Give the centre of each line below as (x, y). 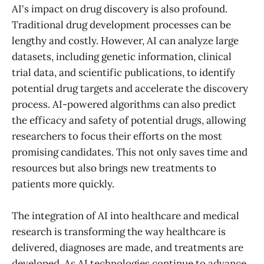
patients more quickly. (63, 184)
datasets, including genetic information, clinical (122, 56)
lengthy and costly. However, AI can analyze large (125, 40)
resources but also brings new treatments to (114, 168)
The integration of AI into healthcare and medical (126, 215)
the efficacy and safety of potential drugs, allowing (129, 120)
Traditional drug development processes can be (121, 24)
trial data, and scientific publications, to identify (123, 72)
